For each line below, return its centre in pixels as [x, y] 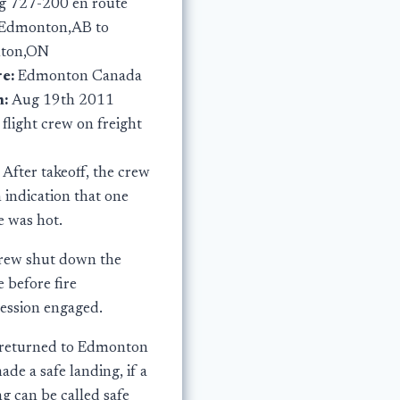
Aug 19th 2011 [62, 101]
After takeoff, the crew [76, 173]
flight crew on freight [72, 125]
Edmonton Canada [79, 77]
